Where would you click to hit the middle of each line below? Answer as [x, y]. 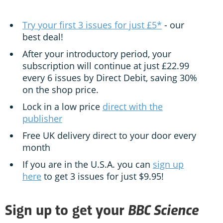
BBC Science [163, 209]
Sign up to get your [66, 212]
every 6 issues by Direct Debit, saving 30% [110, 78]
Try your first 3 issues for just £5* [92, 25]
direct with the [133, 107]
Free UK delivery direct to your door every [109, 136]
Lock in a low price [62, 107]
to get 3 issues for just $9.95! [103, 176]
